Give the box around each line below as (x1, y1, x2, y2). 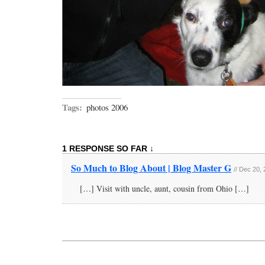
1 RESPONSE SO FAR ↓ (62, 143, 154, 153)
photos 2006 (86, 101, 128, 113)
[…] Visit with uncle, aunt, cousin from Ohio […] (80, 182, 249, 194)
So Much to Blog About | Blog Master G (71, 160, 231, 174)
